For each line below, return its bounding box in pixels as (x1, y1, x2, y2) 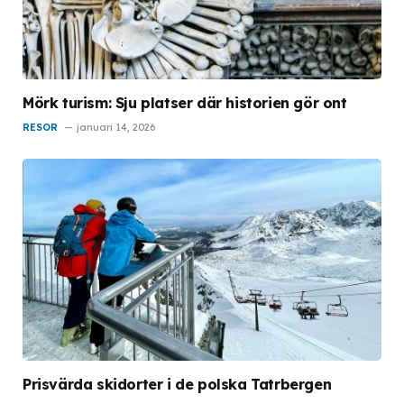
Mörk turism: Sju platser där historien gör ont (23, 94, 347, 113)
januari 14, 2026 (77, 121, 155, 134)
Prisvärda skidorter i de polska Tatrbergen (23, 374, 332, 393)
